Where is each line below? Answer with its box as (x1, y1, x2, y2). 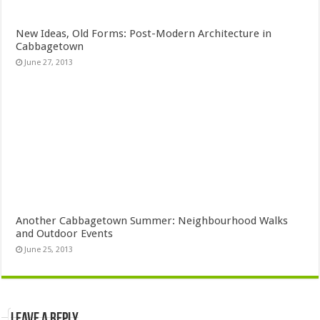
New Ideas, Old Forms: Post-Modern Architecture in (16, 27, 272, 41)
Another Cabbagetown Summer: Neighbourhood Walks (16, 214, 289, 227)
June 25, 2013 (24, 244, 74, 254)
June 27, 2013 (24, 58, 74, 68)
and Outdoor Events (16, 226, 114, 240)
